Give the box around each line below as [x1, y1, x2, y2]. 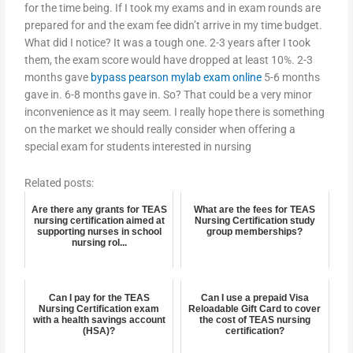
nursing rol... [71, 237, 127, 249]
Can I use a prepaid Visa [200, 292, 309, 304]
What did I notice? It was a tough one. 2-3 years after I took [24, 36, 311, 50]
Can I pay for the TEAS [48, 292, 150, 304]
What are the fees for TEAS [194, 204, 316, 216]
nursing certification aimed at [33, 215, 165, 227]
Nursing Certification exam [39, 303, 160, 315]
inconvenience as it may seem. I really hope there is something [24, 106, 325, 119]
